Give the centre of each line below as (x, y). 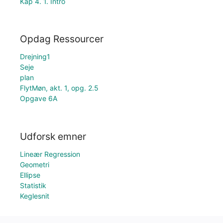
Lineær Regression (50, 154)
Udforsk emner (53, 136)
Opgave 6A (39, 99)
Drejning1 (35, 57)
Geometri (35, 165)
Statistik (33, 185)
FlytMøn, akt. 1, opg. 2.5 (59, 88)
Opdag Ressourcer (62, 39)
